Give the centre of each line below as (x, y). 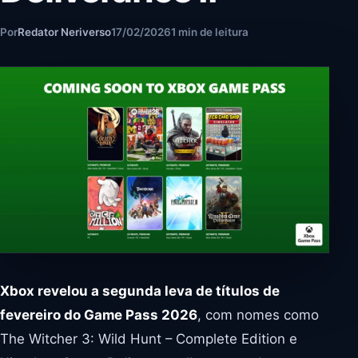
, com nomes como (258, 314)
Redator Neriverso (64, 32)
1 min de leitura (210, 32)
